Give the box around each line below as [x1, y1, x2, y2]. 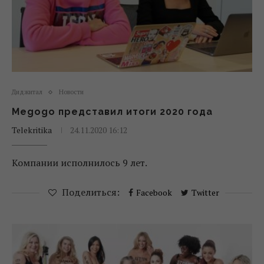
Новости [59, 88, 84, 96]
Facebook [136, 187, 172, 198]
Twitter [191, 187, 219, 198]
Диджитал [12, 88, 42, 96]
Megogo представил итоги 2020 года [12, 106, 213, 117]
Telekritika [12, 124, 52, 136]
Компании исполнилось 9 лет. [12, 156, 147, 169]
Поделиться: [61, 186, 120, 199]
